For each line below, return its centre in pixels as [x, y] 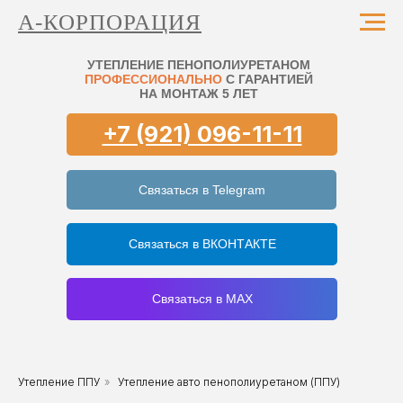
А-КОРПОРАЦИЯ [110, 22]
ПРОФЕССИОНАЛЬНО [153, 79]
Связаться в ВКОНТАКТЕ [202, 244]
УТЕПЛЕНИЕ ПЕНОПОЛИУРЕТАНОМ [199, 65]
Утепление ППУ [59, 382]
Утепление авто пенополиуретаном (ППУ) [229, 382]
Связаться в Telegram [201, 189]
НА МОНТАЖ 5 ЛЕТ [199, 94]
